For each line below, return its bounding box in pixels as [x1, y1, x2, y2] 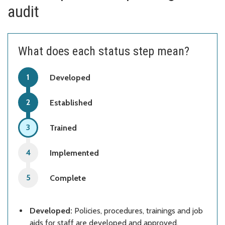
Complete [50, 173, 86, 183]
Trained [50, 123, 77, 133]
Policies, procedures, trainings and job [72, 205, 203, 215]
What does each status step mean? [18, 44, 189, 58]
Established [50, 97, 92, 107]
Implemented [50, 148, 99, 158]
